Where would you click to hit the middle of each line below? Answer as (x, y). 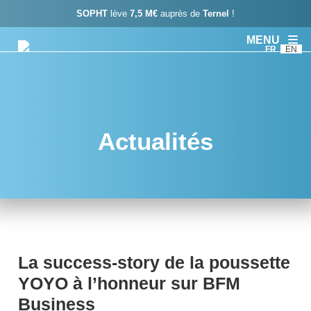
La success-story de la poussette (154, 263)
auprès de (180, 13)
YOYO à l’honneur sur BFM (129, 284)
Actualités (155, 141)
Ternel (216, 13)
